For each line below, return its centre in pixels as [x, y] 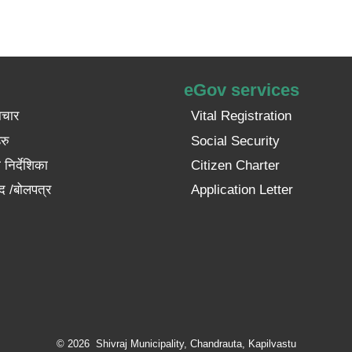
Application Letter [242, 190]
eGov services [242, 90]
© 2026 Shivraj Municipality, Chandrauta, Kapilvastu [176, 343]
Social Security [235, 141]
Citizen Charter [235, 165]
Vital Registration [241, 116]
